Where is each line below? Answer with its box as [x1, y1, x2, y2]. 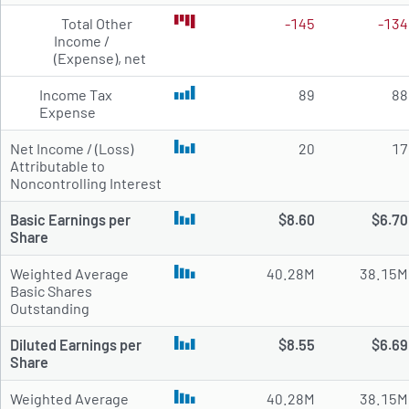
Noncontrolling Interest [9, 174, 162, 193]
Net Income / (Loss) [9, 140, 133, 158]
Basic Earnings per [9, 211, 131, 229]
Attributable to [9, 157, 105, 175]
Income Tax [39, 86, 113, 104]
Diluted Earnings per [9, 336, 142, 354]
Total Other [60, 15, 132, 33]
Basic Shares [9, 282, 92, 300]
